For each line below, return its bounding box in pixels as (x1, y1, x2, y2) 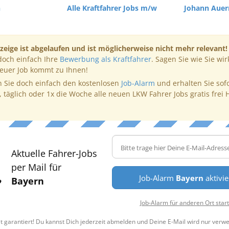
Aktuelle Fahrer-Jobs (11, 147, 97, 159)
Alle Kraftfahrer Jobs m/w (66, 3, 157, 13)
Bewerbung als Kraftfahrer (59, 54, 151, 64)
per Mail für (11, 161, 61, 173)
